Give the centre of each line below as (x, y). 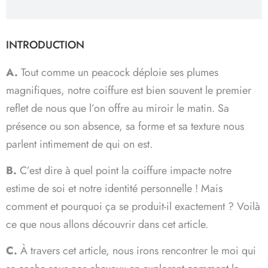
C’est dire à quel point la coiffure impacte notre (124, 171)
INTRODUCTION (45, 45)
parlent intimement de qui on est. (79, 144)
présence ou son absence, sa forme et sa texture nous (125, 126)
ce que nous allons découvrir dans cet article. (107, 225)
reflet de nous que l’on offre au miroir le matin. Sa (118, 108)
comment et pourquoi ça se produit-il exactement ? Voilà (133, 207)
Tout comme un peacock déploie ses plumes (118, 72)
